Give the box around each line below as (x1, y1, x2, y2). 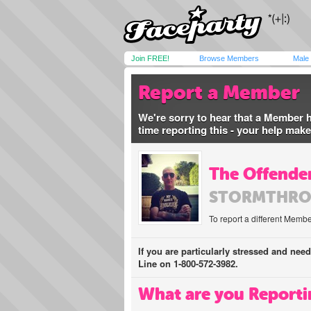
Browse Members (199, 54, 259, 62)
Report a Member (138, 81, 300, 104)
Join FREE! (131, 54, 169, 62)
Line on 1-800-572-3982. (138, 257, 238, 270)
